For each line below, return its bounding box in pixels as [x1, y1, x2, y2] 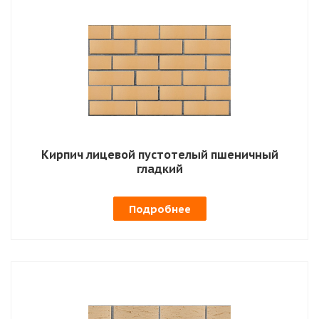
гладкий [136, 161, 183, 176]
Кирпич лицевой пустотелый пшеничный [41, 147, 278, 162]
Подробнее [128, 202, 191, 216]
